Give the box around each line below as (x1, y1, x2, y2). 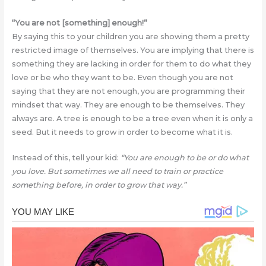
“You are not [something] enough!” (11, 18, 147, 27)
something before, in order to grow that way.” (11, 180, 186, 189)
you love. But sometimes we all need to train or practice (11, 166, 223, 176)
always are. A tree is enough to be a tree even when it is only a (11, 113, 253, 123)
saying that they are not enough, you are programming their (11, 86, 245, 96)
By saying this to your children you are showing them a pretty (11, 31, 249, 41)
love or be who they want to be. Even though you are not (11, 72, 233, 82)
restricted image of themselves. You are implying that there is (11, 45, 254, 55)
